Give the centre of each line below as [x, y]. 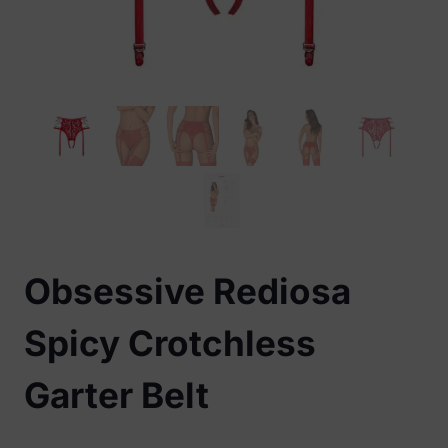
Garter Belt [116, 394]
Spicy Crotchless [170, 342]
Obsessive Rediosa [187, 290]
